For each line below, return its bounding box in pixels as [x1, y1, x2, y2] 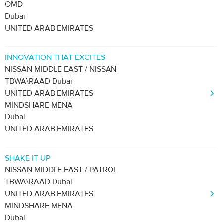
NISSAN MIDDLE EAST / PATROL [5, 165, 117, 175]
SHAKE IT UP [5, 153, 50, 163]
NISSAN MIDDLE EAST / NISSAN [5, 64, 116, 74]
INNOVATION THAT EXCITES [5, 53, 105, 62]
